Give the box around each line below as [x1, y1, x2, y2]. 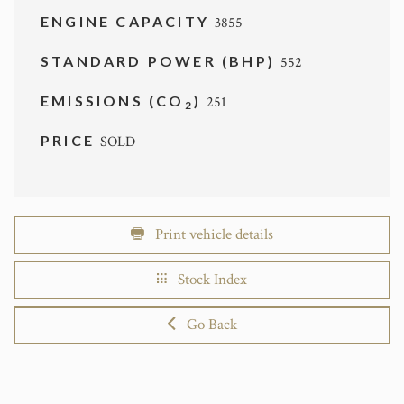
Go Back [175, 314, 237, 335]
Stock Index [167, 269, 247, 289]
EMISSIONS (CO [41, 91, 185, 109]
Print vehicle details [144, 224, 273, 244]
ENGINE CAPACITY [41, 12, 216, 30]
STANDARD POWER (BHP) [41, 51, 281, 69]
